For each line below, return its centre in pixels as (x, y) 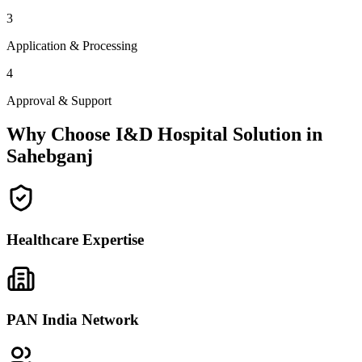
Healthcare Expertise (75, 240)
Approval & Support (59, 100)
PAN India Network (73, 320)
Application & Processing (72, 45)
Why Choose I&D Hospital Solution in (164, 135)
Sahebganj (50, 156)
